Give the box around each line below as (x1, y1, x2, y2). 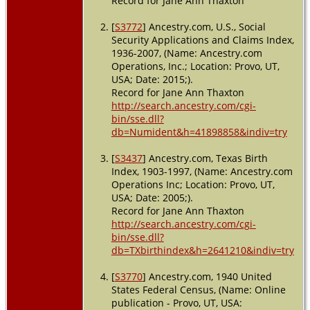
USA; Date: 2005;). (111, 190, 193, 204)
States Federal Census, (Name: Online (111, 282, 286, 296)
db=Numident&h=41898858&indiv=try (111, 125, 287, 138)
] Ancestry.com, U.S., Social (142, 19, 266, 33)
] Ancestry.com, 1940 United (142, 269, 272, 283)
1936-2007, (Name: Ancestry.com (111, 46, 262, 60)
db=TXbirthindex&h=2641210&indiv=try (111, 243, 294, 257)
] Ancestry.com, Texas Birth (142, 151, 268, 165)
